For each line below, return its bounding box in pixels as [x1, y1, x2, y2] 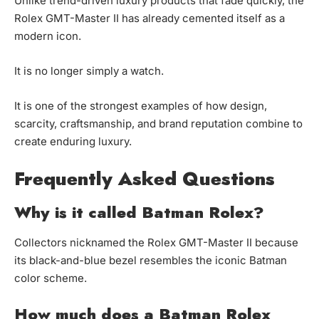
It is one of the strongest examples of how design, [14, 99, 267, 113]
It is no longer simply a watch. [14, 64, 164, 78]
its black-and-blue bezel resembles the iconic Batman [14, 253, 287, 268]
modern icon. [14, 29, 81, 43]
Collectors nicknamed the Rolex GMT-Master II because [14, 236, 298, 250]
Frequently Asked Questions [14, 165, 275, 193]
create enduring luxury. [14, 135, 132, 149]
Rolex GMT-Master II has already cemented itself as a [14, 11, 285, 26]
